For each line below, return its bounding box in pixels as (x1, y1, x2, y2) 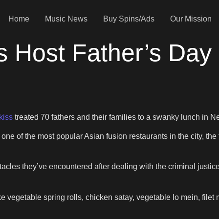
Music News (44, 14, 88, 23)
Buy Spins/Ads (103, 14, 154, 23)
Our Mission (170, 14, 212, 23)
